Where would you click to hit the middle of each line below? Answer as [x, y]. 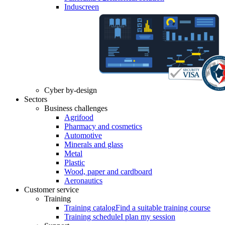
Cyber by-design [71, 90]
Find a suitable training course [163, 208]
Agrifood [79, 118]
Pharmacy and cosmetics [103, 127]
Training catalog [90, 208]
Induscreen [82, 7]
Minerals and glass [94, 145]
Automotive [83, 136]
